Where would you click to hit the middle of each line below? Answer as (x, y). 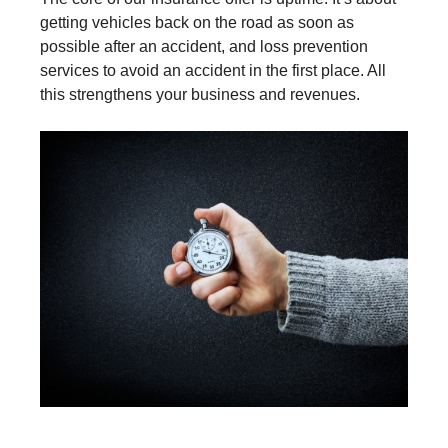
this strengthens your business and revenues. (200, 95)
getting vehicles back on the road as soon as (197, 23)
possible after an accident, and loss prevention (204, 47)
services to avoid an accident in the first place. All (213, 71)
